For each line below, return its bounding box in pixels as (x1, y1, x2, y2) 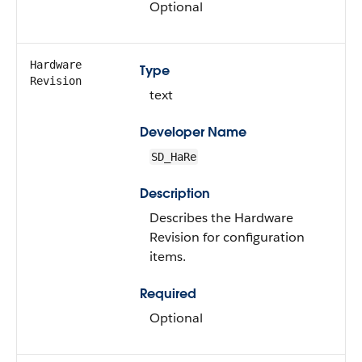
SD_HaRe (151, 150, 196, 163)
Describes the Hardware (149, 209, 293, 226)
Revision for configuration (149, 229, 305, 246)
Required (140, 285, 196, 302)
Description (140, 185, 210, 202)
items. (149, 248, 186, 265)
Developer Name (140, 124, 246, 141)
